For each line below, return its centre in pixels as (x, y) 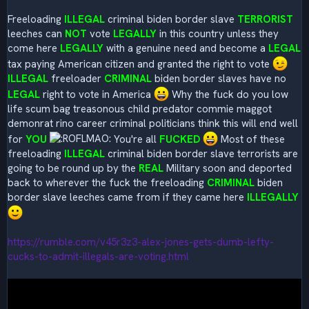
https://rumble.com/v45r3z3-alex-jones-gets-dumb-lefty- (141, 242)
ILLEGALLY (273, 197)
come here (34, 48)
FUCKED (180, 139)
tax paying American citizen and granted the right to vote (140, 64)
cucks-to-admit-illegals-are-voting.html (98, 256)
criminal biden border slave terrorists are (201, 153)
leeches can (36, 33)
